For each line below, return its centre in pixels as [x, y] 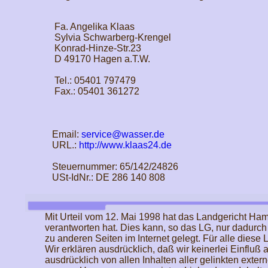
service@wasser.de [123, 134]
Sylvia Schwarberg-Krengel [108, 37]
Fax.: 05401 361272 [92, 91]
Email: [63, 134]
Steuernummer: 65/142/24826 [111, 167]
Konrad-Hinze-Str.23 [93, 48]
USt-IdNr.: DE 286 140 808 [105, 177]
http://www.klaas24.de [125, 145]
